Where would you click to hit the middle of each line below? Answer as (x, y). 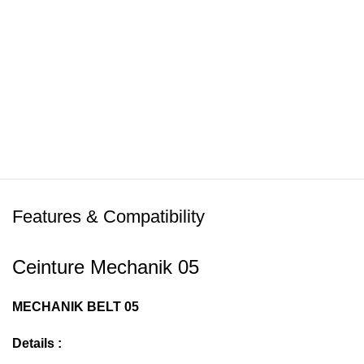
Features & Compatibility (108, 217)
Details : (37, 343)
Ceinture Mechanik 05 (106, 267)
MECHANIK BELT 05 (76, 307)
